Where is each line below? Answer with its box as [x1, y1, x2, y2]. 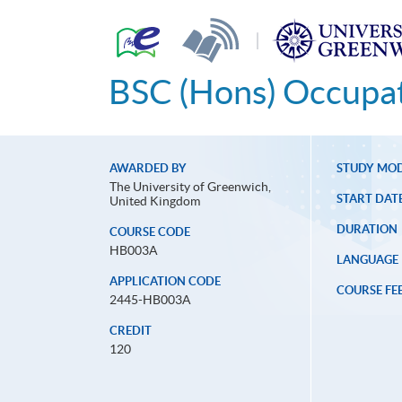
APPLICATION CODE [109, 275, 221, 289]
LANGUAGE [336, 253, 398, 267]
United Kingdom [109, 194, 200, 209]
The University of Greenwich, [109, 179, 271, 195]
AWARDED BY [109, 162, 187, 176]
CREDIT [109, 324, 152, 338]
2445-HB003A [109, 293, 191, 308]
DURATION [336, 223, 398, 237]
